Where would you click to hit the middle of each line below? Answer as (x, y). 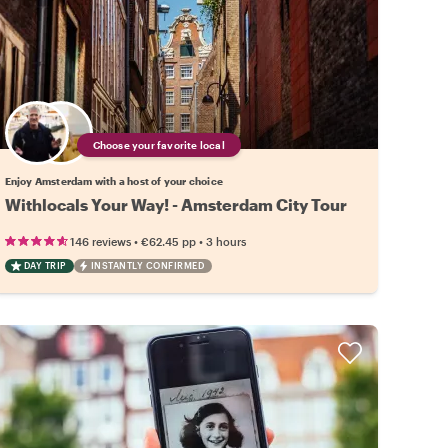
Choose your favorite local (158, 144)
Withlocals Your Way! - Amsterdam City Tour (175, 204)
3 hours (225, 241)
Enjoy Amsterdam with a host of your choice (114, 180)
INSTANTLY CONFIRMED (147, 265)
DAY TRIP (44, 265)
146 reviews (100, 241)
